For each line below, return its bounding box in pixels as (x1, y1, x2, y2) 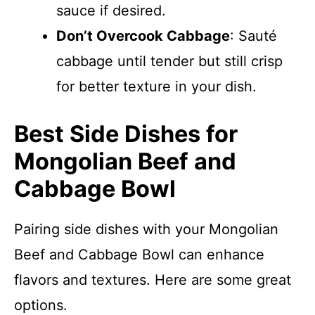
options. (14, 297, 67, 314)
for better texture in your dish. (56, 78, 257, 95)
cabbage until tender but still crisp (56, 53, 283, 70)
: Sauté (230, 27, 277, 44)
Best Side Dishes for (14, 120, 238, 148)
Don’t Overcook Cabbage (56, 27, 230, 44)
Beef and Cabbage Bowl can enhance (14, 246, 264, 263)
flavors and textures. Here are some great (14, 271, 291, 288)
